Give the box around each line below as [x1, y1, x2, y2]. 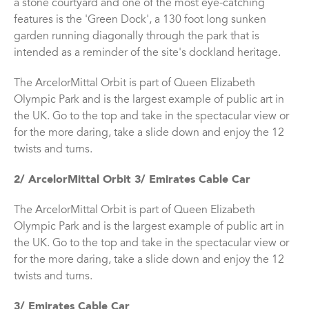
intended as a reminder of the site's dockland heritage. [14, 48, 281, 59]
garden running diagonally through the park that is [14, 31, 259, 43]
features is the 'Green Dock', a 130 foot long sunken [14, 14, 266, 26]
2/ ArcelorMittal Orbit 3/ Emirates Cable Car [14, 175, 250, 186]
